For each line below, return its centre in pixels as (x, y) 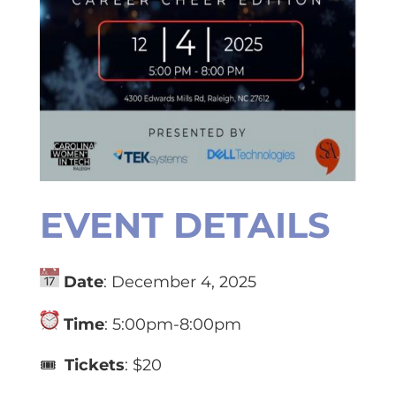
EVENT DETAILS (185, 225)
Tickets (94, 365)
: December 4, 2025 (179, 282)
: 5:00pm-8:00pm (172, 324)
